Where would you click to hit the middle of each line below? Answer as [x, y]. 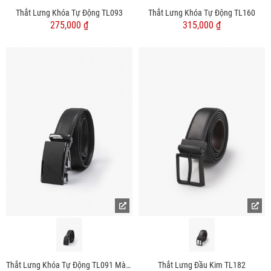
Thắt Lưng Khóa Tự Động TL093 [69, 13]
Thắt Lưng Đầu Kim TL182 [202, 265]
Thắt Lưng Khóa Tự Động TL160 [202, 13]
